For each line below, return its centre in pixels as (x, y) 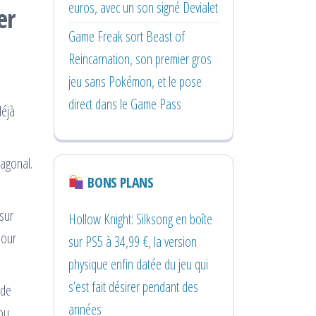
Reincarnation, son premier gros (140, 59)
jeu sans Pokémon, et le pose (135, 81)
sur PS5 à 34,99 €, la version (133, 241)
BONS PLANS (119, 182)
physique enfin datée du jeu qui (138, 264)
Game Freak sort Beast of (127, 36)
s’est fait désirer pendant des (133, 286)
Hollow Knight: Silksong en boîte (140, 219)
